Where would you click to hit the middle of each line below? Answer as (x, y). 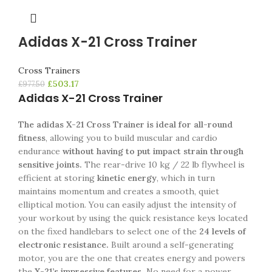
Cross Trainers (49, 70)
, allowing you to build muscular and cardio (131, 138)
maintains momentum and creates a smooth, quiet (119, 191)
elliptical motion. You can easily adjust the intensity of (127, 205)
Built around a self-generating (172, 245)
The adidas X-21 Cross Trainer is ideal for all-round (125, 124)
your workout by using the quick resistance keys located (133, 218)
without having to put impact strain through (153, 151)
